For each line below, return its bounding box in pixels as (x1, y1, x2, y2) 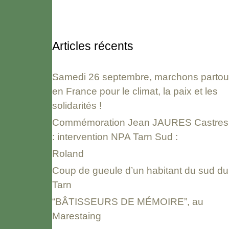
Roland (52, 148, 84, 159)
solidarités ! (52, 100, 102, 111)
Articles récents (52, 39, 133, 53)
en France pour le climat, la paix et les (52, 86, 218, 97)
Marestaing (52, 211, 101, 222)
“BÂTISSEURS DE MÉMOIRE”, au (52, 196, 203, 208)
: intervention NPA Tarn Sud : (52, 131, 178, 143)
